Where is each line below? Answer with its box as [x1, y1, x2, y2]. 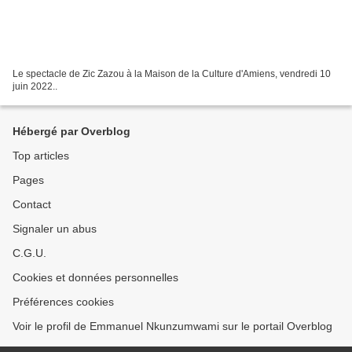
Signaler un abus [13, 222, 97, 235]
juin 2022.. [13, 80, 57, 92]
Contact [13, 198, 51, 211]
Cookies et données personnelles [13, 271, 178, 284]
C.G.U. [13, 247, 46, 259]
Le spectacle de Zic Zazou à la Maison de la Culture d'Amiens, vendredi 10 [13, 68, 331, 79]
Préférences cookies [13, 295, 114, 308]
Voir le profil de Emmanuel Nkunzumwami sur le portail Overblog [13, 320, 332, 332]
